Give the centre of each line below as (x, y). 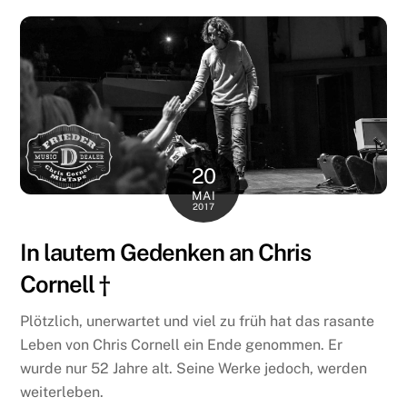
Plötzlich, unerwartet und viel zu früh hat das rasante (198, 321)
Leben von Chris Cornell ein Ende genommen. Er (182, 344)
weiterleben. (62, 392)
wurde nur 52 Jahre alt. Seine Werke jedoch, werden (194, 368)
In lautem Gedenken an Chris (165, 252)
